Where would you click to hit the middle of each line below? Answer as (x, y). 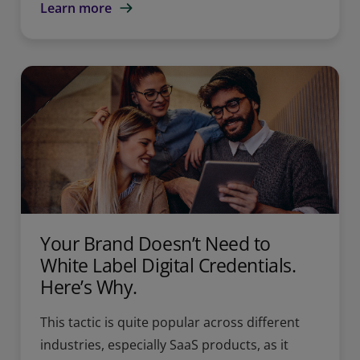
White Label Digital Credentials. (168, 265)
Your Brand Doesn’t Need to (156, 243)
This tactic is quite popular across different (170, 322)
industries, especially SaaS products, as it (164, 344)
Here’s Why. (89, 286)
